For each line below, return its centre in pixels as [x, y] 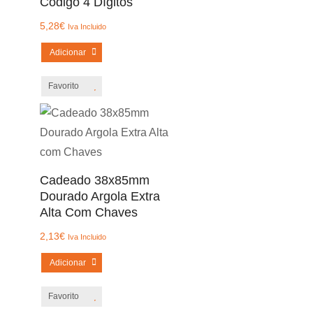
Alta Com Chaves [88, 212]
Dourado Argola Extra [100, 196]
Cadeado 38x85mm [94, 180]
